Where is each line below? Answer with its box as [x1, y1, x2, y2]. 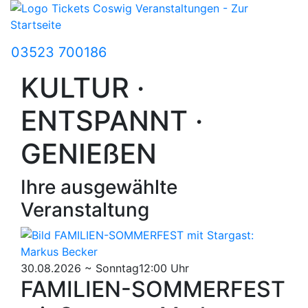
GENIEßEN [21, 137, 157, 170]
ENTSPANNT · [21, 104, 203, 137]
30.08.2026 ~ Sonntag [21, 261, 139, 275]
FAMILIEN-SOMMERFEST [21, 276, 285, 302]
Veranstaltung [21, 198, 149, 221]
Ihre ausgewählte [21, 175, 177, 199]
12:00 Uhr [139, 261, 189, 275]
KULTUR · [21, 71, 144, 104]
